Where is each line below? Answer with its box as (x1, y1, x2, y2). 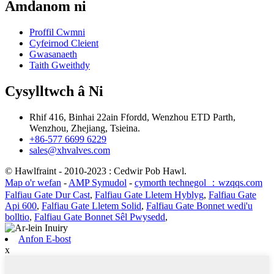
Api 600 (5, 201, 37, 212)
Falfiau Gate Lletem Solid (42, 201, 141, 212)
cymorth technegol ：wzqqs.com (135, 177, 262, 188)
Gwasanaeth (29, 49, 77, 60)
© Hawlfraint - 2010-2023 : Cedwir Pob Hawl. (5, 166, 187, 177)
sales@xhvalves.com (29, 145, 110, 156)
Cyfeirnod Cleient (29, 38, 98, 49)
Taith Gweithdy (29, 60, 90, 71)
